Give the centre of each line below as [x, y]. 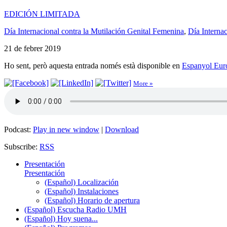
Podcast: [18, 129]
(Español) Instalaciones [82, 191]
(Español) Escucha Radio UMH [75, 209]
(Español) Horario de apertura [92, 200]
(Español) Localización [82, 182]
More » [143, 83]
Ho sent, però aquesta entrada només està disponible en [93, 65]
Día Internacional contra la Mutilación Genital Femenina [94, 31]
